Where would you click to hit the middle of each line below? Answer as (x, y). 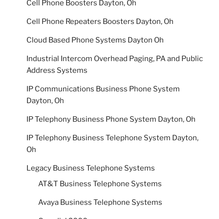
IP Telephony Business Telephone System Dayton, (112, 138)
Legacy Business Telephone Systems (91, 168)
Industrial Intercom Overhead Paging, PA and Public (115, 59)
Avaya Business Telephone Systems (100, 202)
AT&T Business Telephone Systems (100, 184)
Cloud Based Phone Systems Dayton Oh (95, 40)
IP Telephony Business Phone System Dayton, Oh (111, 120)
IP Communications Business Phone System (103, 89)
